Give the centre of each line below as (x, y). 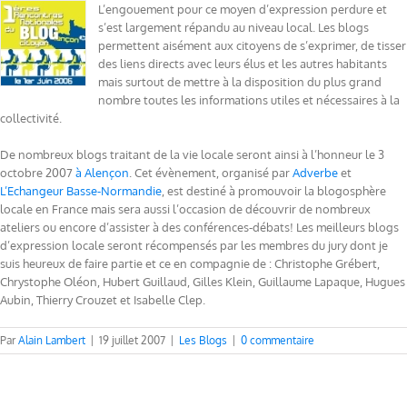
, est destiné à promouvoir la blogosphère (274, 191)
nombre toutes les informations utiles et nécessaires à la (249, 100)
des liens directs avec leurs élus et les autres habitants (243, 64)
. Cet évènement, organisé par (211, 173)
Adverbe (315, 173)
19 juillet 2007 (132, 341)
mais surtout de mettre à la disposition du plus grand (240, 82)
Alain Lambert (52, 341)
